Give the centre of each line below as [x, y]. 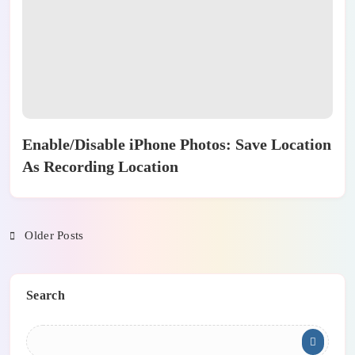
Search [46, 296]
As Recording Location [100, 167]
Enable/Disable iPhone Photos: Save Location [177, 145]
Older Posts [54, 236]
